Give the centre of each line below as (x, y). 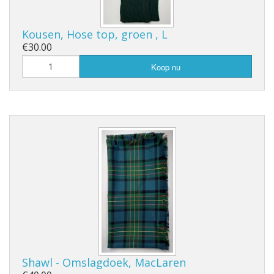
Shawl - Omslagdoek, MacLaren (104, 263)
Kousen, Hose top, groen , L (95, 35)
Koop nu (166, 67)
